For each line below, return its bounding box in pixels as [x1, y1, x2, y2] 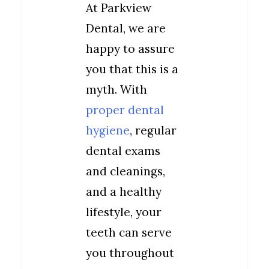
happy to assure [86, 41, 175, 56]
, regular [130, 123, 177, 138]
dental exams [86, 144, 160, 158]
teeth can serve [86, 225, 172, 240]
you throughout [86, 246, 174, 260]
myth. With [86, 82, 147, 97]
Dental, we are [86, 21, 166, 35]
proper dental [86, 103, 164, 117]
